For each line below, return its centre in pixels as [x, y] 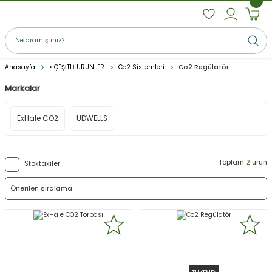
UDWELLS [92, 118]
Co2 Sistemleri [141, 67]
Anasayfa [20, 67]
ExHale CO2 [38, 118]
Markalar [22, 88]
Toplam [232, 162]
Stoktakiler [42, 163]
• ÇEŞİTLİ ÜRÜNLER [77, 67]
